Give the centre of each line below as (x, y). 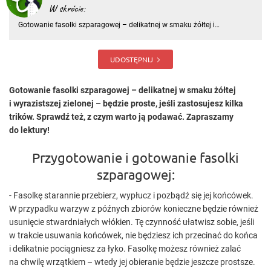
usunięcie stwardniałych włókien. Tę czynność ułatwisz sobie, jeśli (132, 222)
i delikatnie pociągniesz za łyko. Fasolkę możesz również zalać (125, 249)
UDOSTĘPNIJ (132, 59)
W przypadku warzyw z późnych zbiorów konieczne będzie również (134, 209)
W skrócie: (67, 9)
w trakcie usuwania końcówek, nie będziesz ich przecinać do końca (133, 235)
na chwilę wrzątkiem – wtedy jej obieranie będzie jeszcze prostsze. (132, 262)
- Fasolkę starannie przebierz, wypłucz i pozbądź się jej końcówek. (131, 195)
